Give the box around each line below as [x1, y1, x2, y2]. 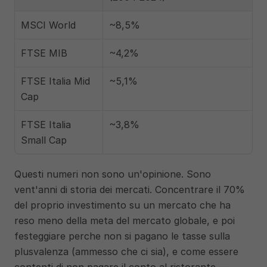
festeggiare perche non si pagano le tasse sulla [14, 230, 230, 242]
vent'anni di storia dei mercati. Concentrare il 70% [14, 184, 245, 195]
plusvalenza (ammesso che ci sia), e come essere [14, 246, 238, 257]
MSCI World [21, 19, 76, 31]
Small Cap [21, 134, 67, 146]
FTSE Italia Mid [21, 75, 90, 87]
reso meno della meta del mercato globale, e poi [14, 215, 235, 226]
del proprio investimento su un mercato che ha [14, 199, 231, 211]
